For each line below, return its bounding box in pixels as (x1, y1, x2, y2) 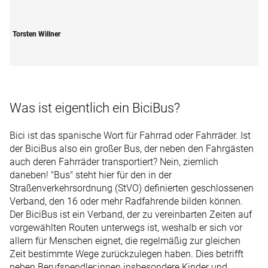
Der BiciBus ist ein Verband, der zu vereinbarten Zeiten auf (10, 209, 252, 221)
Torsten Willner (13, 30, 60, 39)
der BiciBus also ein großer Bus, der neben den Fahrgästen (10, 143, 254, 155)
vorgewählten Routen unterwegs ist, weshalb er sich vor (10, 222, 242, 234)
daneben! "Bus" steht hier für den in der (10, 169, 172, 181)
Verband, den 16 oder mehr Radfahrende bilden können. (10, 196, 243, 208)
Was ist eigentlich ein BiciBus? (10, 100, 180, 116)
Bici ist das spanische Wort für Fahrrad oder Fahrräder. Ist (10, 130, 251, 142)
